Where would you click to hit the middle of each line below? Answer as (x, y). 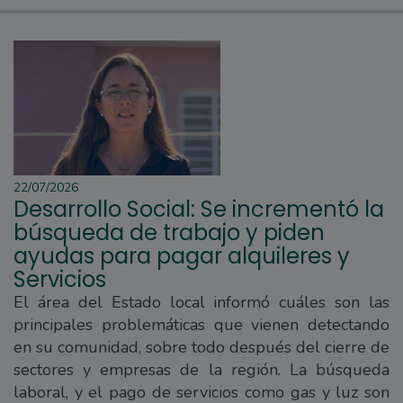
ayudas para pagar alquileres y (182, 256)
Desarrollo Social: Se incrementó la (199, 210)
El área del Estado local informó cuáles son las (201, 303)
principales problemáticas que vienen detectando (201, 325)
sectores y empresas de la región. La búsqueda (201, 370)
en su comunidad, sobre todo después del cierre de (201, 348)
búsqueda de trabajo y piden (169, 233)
